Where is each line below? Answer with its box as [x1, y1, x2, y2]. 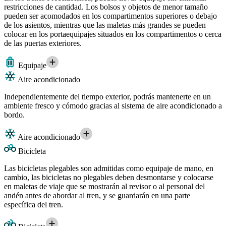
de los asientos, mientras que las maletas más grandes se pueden [4, 21, 206, 30]
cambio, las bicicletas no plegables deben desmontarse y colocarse [4, 173, 213, 182]
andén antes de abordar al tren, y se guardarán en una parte [4, 191, 190, 200]
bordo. [4, 110, 25, 120]
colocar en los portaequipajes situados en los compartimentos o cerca [4, 30, 221, 39]
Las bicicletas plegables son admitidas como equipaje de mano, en [4, 164, 213, 173]
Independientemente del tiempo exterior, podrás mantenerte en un [4, 92, 211, 101]
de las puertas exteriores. [4, 39, 82, 48]
